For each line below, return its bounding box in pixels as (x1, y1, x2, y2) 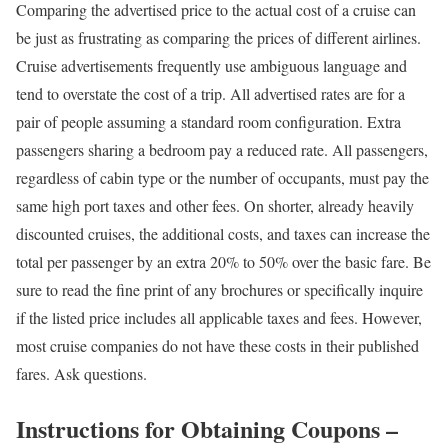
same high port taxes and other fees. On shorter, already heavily (16, 194, 414, 216)
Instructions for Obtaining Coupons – (16, 410, 398, 446)
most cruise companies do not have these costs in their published (16, 334, 419, 356)
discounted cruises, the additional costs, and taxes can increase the (16, 222, 430, 244)
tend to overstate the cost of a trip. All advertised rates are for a (16, 82, 405, 104)
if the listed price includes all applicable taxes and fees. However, (16, 306, 422, 328)
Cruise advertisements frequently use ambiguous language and (16, 54, 407, 76)
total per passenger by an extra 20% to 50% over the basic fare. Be (16, 250, 431, 272)
